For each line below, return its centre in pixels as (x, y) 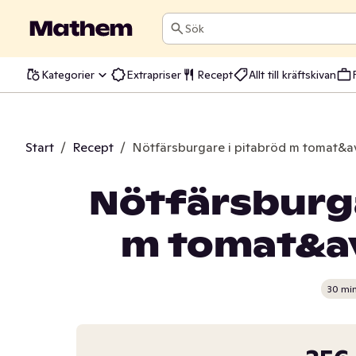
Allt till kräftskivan (292, 74)
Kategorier (68, 74)
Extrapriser (154, 74)
